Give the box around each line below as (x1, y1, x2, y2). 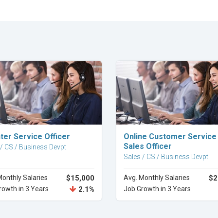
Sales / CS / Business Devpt (124, 153, 208, 161)
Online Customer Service (124, 132, 217, 141)
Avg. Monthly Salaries (124, 174, 190, 182)
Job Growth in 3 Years (124, 185, 191, 193)
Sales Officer (124, 142, 172, 151)
